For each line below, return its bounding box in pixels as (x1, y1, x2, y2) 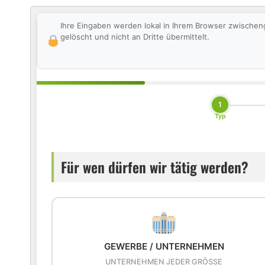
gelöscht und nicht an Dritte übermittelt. (60, 32, 209, 41)
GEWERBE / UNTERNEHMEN (104, 241, 224, 252)
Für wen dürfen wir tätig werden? (61, 156, 248, 177)
